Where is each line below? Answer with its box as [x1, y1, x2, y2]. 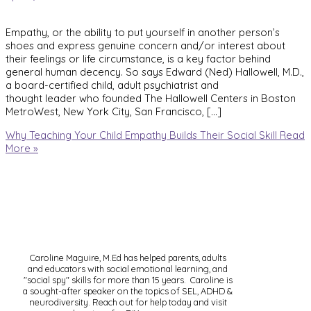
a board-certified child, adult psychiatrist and [6, 78, 219, 92]
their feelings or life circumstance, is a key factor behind [6, 52, 271, 66]
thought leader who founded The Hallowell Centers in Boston [6, 92, 296, 106]
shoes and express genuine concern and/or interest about [6, 39, 285, 53]
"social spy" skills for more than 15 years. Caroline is [23, 274, 233, 286]
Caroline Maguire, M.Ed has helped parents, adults [29, 252, 226, 264]
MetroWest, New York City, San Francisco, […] [6, 105, 221, 119]
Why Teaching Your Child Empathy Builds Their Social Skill [6, 128, 277, 142]
